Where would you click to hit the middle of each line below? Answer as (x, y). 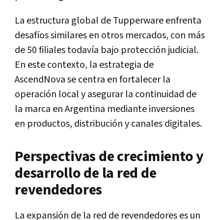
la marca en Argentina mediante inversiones (105, 109)
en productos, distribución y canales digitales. (108, 124)
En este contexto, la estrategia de (84, 65)
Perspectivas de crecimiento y (109, 156)
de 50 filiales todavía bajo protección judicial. (107, 50)
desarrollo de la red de (86, 173)
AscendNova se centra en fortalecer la (93, 79)
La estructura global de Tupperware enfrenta (108, 20)
